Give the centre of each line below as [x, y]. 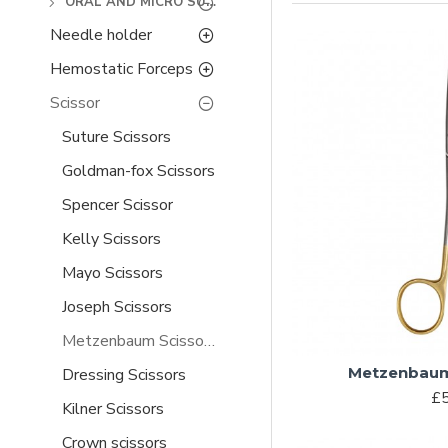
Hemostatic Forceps [121, 69]
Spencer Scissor [117, 205]
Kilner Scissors [113, 409]
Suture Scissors [116, 137]
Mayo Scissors [112, 273]
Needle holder [101, 35]
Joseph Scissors [117, 307]
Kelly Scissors [111, 239]
